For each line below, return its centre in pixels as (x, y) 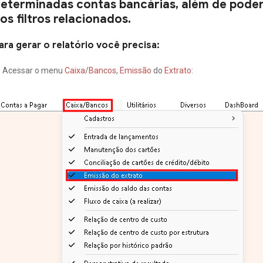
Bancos (102, 70)
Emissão (136, 70)
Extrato (178, 70)
